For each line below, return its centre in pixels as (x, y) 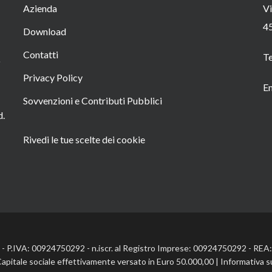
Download (44, 31)
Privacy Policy (53, 77)
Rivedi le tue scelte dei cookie (84, 139)
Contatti (40, 54)
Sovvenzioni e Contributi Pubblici (92, 100)
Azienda (40, 8)
